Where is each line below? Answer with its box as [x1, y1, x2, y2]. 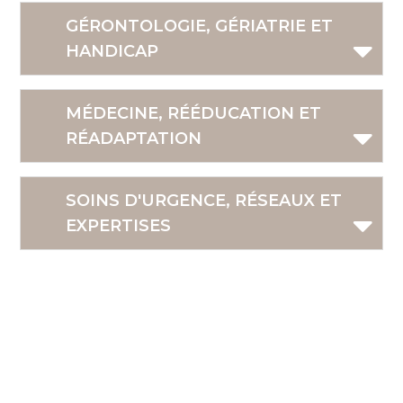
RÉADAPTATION [66, 129, 202, 149]
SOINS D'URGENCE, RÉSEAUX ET [66, 191, 343, 211]
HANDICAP [66, 41, 159, 62]
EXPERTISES [66, 216, 172, 237]
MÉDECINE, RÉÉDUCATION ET [66, 103, 322, 124]
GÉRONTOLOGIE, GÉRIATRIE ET [66, 16, 334, 37]
